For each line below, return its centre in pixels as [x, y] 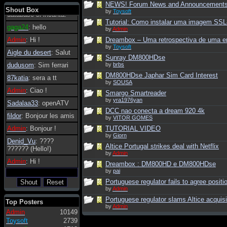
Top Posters [24, 202]
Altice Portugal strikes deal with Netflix [162, 146]
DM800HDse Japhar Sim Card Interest [162, 75]
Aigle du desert [29, 52]
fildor [14, 116]
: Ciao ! [36, 90]
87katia [18, 78]
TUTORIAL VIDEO [133, 128]
